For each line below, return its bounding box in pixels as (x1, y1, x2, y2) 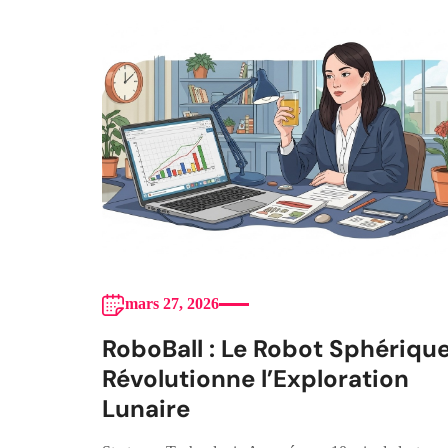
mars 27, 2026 (125, 295, 219, 313)
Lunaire (102, 393, 190, 425)
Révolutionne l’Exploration (102, 363, 409, 395)
